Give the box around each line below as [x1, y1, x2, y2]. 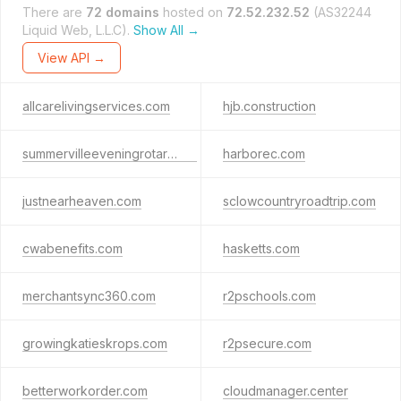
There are [22, 4, 86, 20]
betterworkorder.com [22, 383, 148, 398]
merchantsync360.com [22, 288, 156, 303]
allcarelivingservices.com [22, 98, 170, 114]
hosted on [159, 4, 226, 20]
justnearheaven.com [22, 193, 141, 209]
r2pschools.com [222, 288, 316, 303]
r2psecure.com [222, 336, 311, 351]
